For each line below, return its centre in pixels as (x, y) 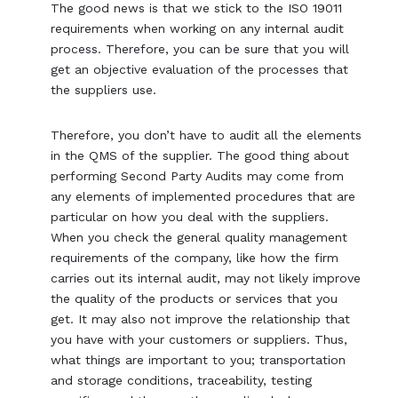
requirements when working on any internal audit (198, 28)
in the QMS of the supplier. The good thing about (200, 155)
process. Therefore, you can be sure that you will (200, 48)
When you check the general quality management (199, 237)
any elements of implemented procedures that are (203, 196)
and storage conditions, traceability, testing (182, 380)
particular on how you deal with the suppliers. (190, 216)
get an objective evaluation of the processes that (200, 69)
